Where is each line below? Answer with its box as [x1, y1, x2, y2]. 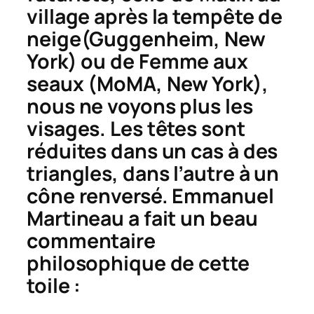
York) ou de [27, 48, 139, 76]
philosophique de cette [27, 250, 250, 278]
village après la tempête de [27, 3, 283, 31]
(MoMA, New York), [83, 70, 268, 98]
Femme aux [138, 48, 248, 76]
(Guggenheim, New [81, 25, 266, 53]
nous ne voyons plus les [27, 93, 253, 121]
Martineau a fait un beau [27, 205, 258, 233]
